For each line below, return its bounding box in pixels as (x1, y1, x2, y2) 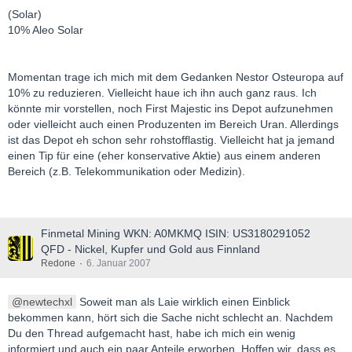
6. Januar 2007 (86, 258, 151, 269)
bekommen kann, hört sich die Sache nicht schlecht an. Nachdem (8, 311, 333, 324)
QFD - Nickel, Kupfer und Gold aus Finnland (41, 243, 260, 256)
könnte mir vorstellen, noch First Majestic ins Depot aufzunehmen (8, 102, 333, 115)
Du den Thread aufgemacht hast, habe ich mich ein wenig (8, 327, 295, 340)
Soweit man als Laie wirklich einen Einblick (76, 295, 290, 309)
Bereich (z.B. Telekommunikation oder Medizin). (8, 165, 245, 178)
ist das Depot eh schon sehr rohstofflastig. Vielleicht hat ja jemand (8, 134, 335, 147)
